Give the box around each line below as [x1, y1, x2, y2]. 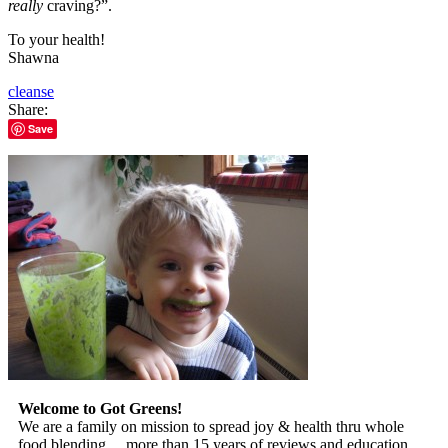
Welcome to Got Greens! [18, 400, 182, 418]
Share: [8, 101, 48, 119]
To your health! [8, 31, 105, 49]
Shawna [8, 49, 59, 67]
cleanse [8, 83, 54, 101]
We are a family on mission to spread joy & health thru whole [18, 418, 404, 436]
